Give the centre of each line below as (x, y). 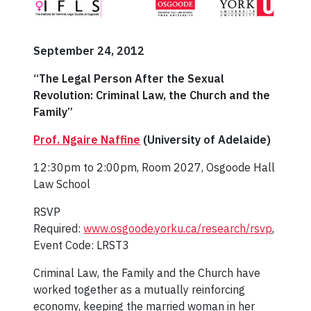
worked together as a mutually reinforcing (140, 289)
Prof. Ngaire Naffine (87, 139)
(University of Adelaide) (206, 139)
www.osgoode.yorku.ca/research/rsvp (178, 228)
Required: (59, 228)
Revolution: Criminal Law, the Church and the (152, 95)
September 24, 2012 (89, 50)
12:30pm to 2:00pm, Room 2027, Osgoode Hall (154, 167)
